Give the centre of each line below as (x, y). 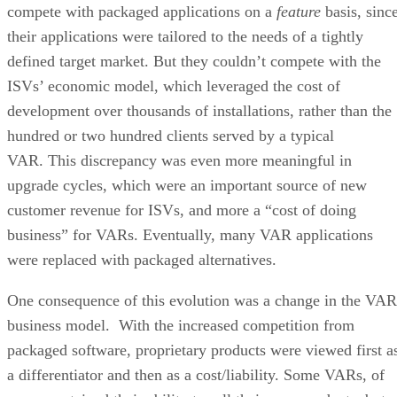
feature (299, 11)
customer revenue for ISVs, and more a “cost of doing (182, 210)
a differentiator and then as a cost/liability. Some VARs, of (196, 374)
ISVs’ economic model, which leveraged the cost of (174, 86)
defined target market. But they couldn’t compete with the (194, 61)
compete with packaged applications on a (142, 11)
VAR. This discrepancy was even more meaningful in (179, 160)
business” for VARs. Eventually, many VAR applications (190, 234)
